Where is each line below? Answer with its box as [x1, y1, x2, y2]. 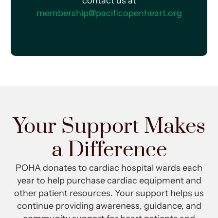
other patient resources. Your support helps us [14, 188, 204, 199]
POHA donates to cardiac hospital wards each [16, 163, 202, 174]
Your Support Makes [13, 113, 205, 140]
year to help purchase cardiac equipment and [17, 175, 201, 186]
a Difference [51, 137, 167, 163]
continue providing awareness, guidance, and [17, 200, 201, 212]
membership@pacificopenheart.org [36, 8, 182, 19]
